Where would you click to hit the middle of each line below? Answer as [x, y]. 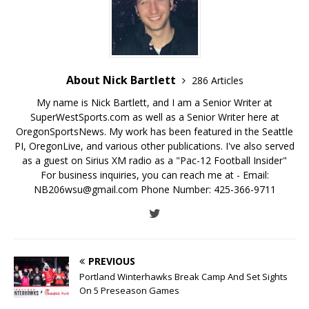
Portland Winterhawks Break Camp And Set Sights [183, 277]
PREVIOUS [112, 261]
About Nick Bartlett [122, 80]
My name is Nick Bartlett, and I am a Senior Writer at [154, 103]
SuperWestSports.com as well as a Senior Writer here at [154, 117]
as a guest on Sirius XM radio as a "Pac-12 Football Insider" [154, 161]
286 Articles [217, 81]
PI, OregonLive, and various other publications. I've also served [154, 146]
